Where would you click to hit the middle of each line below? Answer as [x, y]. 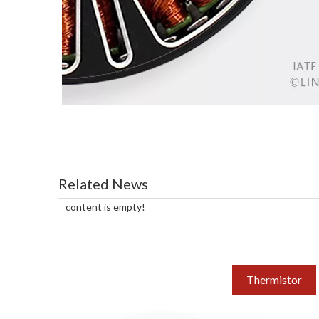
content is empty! [105, 207]
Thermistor [274, 279]
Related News [103, 184]
